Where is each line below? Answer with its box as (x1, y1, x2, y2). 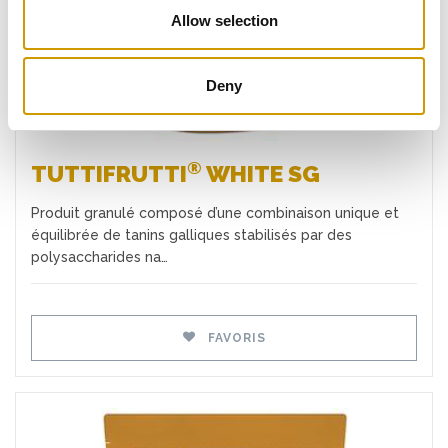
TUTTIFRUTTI (31, 160, 187, 188)
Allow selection (170, 11, 278, 29)
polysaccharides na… (31, 249, 168, 266)
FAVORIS (199, 330, 266, 345)
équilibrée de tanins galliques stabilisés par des (31, 227, 352, 244)
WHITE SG (202, 160, 320, 188)
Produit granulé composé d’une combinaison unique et (31, 205, 399, 222)
